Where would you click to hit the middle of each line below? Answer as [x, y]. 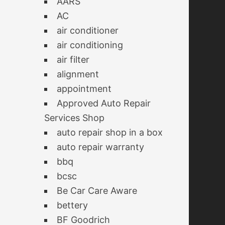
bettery [72, 205]
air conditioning [90, 45]
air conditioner [88, 30]
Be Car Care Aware [97, 191]
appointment [84, 89]
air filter [73, 60]
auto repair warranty [100, 147]
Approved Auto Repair [104, 103]
